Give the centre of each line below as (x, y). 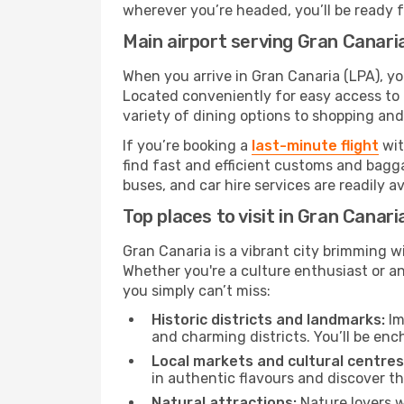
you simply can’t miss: (197, 291)
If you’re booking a (187, 146)
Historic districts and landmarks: (268, 320)
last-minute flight (315, 146)
